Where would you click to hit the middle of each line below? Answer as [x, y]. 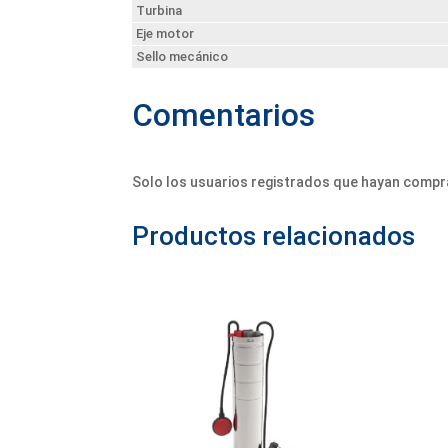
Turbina [159, 10]
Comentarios [223, 116]
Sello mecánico [182, 56]
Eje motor [165, 33]
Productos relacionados [273, 235]
